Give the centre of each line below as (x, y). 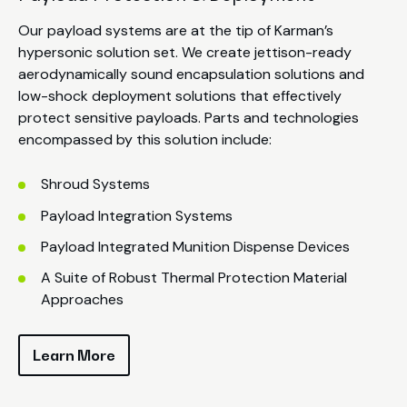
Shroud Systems (96, 184)
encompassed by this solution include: (145, 140)
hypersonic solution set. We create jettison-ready (185, 53)
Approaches (83, 299)
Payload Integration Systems (137, 215)
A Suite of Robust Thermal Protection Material (194, 277)
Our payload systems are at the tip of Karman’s (176, 31)
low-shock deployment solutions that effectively (180, 96)
